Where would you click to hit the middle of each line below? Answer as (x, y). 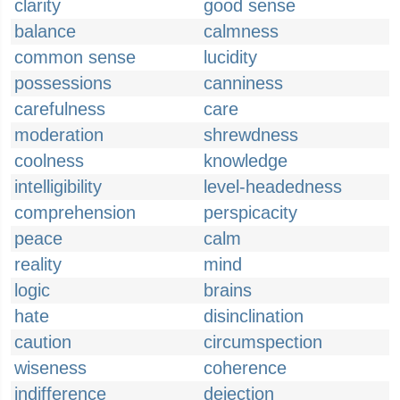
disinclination (254, 316)
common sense (75, 57)
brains (228, 290)
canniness (243, 83)
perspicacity (250, 212)
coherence (245, 368)
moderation (59, 135)
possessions (63, 83)
